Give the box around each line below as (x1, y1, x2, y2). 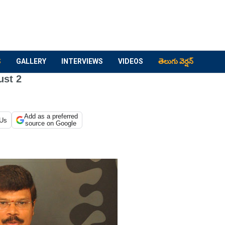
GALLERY (16, 57, 46, 65)
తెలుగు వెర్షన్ (158, 57, 193, 65)
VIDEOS (118, 57, 143, 65)
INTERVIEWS (61, 57, 103, 65)
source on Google (25, 120, 77, 127)
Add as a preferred (24, 113, 78, 120)
